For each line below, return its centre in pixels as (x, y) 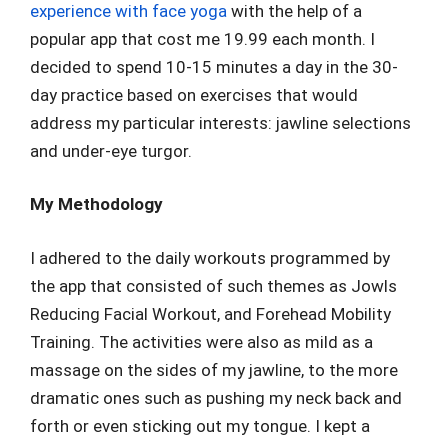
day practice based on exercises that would (194, 94)
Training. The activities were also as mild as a (201, 341)
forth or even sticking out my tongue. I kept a (200, 425)
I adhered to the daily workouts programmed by (210, 257)
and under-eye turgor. (111, 150)
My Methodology (96, 204)
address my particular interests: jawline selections (220, 122)
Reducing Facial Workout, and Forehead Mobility (210, 313)
